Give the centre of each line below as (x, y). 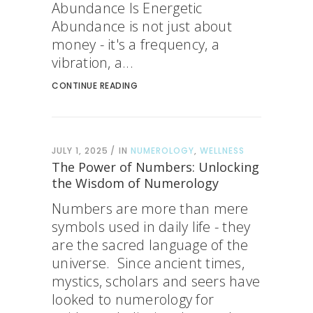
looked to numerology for (133, 299)
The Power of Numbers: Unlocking (155, 167)
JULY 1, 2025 (80, 151)
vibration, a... (93, 63)
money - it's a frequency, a (136, 44)
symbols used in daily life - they (151, 227)
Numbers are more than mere (150, 209)
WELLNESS (222, 151)
